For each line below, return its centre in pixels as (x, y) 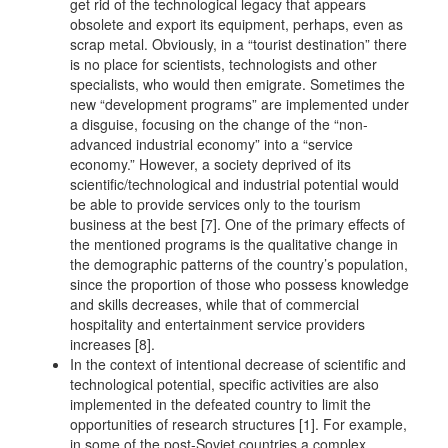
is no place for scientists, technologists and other (223, 64)
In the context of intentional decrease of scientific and (238, 364)
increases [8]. (112, 344)
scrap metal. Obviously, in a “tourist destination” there (238, 44)
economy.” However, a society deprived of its (210, 164)
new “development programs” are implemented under (239, 104)
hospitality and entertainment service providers (217, 324)
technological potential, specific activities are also (224, 384)
